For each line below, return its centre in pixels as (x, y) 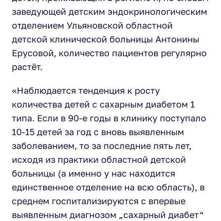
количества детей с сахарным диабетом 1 (103, 104)
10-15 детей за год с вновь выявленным (98, 132)
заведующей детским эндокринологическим (110, 11)
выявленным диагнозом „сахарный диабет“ (108, 215)
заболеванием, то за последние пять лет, (102, 146)
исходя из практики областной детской (99, 159)
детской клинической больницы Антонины (106, 39)
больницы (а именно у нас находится (93, 173)
